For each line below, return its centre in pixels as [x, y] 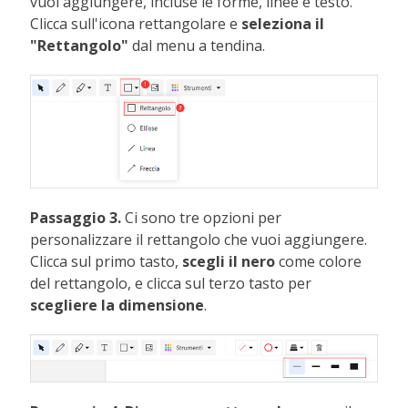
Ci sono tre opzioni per [202, 218]
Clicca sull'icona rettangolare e [136, 24]
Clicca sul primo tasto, [107, 262]
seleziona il [283, 24]
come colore [319, 262]
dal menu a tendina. [199, 46]
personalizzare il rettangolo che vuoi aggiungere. [199, 240]
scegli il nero [229, 262]
